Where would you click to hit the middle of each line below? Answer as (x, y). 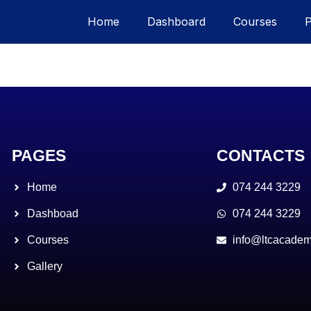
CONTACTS (261, 155)
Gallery (45, 266)
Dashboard (176, 22)
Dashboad (53, 213)
